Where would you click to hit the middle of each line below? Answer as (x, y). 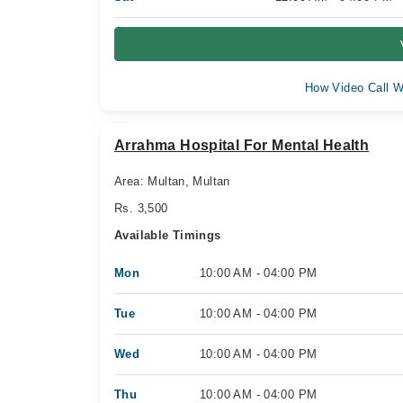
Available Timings (168, 235)
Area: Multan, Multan (172, 181)
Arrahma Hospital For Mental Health (242, 145)
